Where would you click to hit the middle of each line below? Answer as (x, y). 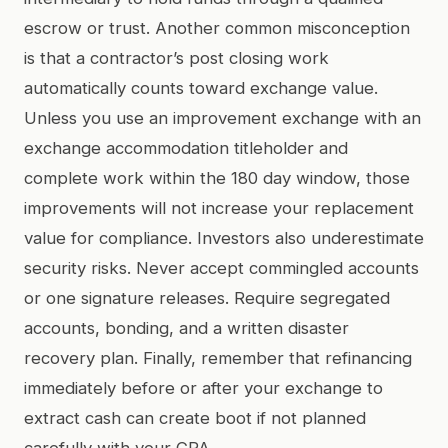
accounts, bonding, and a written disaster (186, 327)
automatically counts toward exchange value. (201, 87)
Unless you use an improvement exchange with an (222, 117)
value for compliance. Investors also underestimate (224, 237)
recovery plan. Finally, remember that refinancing (218, 357)
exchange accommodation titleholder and (186, 147)
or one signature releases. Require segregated (207, 297)
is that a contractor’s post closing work (176, 57)
